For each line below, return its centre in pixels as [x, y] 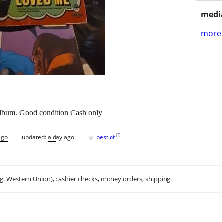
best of [106, 137]
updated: [35, 137]
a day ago [61, 137]
